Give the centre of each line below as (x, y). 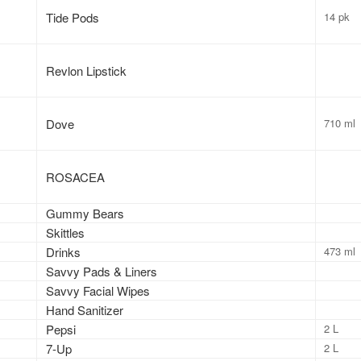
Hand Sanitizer (85, 309)
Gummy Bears (85, 213)
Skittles (66, 232)
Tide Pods (73, 17)
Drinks (64, 251)
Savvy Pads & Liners (102, 271)
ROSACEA (76, 176)
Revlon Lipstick (87, 70)
